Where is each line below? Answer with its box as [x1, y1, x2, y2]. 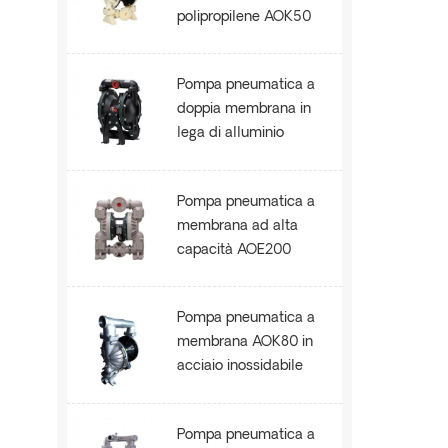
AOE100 [177, 150, 229, 166]
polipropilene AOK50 [177, 10, 312, 25]
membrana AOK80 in [177, 335, 314, 351]
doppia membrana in [177, 102, 312, 118]
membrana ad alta [177, 218, 299, 234]
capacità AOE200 [177, 242, 292, 258]
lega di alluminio [177, 126, 285, 142]
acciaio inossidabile [177, 359, 304, 375]
